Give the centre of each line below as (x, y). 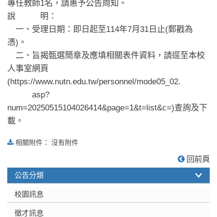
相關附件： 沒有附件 (46, 143)
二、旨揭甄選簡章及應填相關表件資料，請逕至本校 (106, 55)
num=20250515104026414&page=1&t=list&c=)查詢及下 (107, 108)
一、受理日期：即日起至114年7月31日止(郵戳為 (100, 29)
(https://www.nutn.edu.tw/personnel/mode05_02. (94, 82)
